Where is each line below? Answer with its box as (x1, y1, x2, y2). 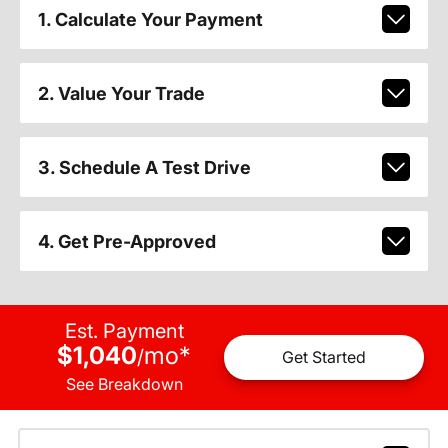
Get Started (282, 347, 366, 368)
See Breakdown (65, 373, 183, 394)
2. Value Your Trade (37, 82, 205, 104)
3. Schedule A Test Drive (37, 156, 251, 178)
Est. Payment (64, 318, 184, 343)
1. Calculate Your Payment (37, 8, 263, 30)
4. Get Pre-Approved (37, 230, 216, 252)
